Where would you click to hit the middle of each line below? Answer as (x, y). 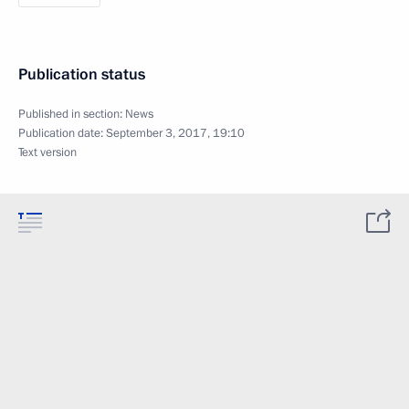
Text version (47, 152)
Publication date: (62, 133)
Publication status (82, 74)
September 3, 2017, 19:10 (175, 133)
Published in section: (72, 114)
